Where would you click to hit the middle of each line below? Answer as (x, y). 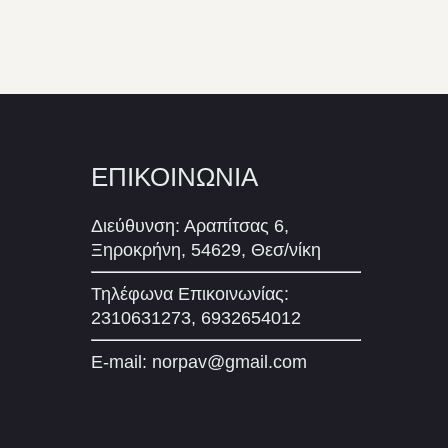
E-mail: (121, 362)
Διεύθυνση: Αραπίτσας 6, (190, 226)
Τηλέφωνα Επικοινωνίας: (190, 294)
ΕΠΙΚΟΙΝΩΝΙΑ (174, 177)
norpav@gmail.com (229, 362)
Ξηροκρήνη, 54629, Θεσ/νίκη (206, 250)
